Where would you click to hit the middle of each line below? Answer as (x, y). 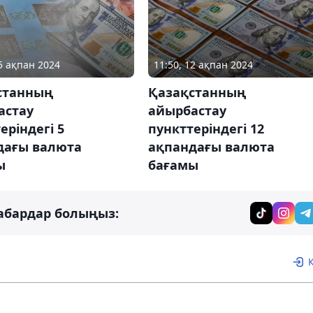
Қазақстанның (197, 92)
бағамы (173, 165)
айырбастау (187, 110)
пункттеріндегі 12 (206, 128)
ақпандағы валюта (211, 146)
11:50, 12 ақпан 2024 (203, 64)
